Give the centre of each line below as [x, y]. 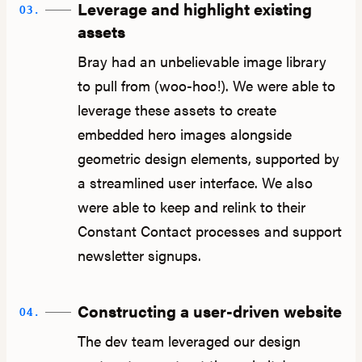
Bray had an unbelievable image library [202, 61]
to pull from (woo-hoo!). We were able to [206, 86]
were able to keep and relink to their [191, 207]
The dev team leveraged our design [189, 341]
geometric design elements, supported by [208, 158]
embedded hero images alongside [184, 134]
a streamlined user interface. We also [195, 183]
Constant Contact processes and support [209, 231]
